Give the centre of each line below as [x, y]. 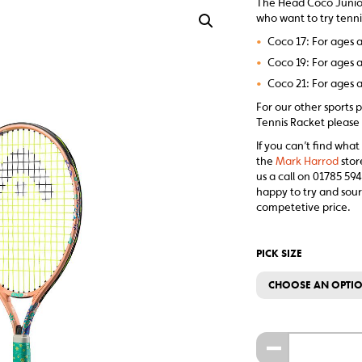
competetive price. [304, 207]
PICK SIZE [280, 253]
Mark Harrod [307, 161]
